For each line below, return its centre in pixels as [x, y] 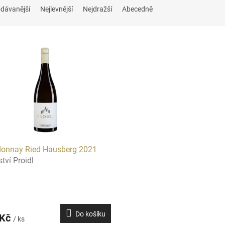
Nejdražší [97, 9]
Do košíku [90, 214]
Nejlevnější [57, 9]
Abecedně [137, 9]
